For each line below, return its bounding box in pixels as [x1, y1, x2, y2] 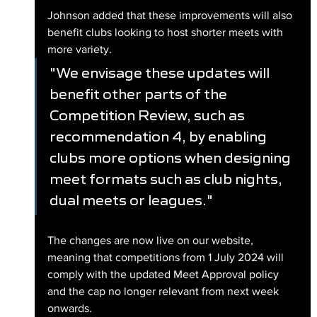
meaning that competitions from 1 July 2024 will [47, 251, 287, 264]
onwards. [47, 302, 92, 315]
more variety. [47, 43, 112, 56]
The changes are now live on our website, [47, 234, 256, 247]
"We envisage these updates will [49, 64, 272, 82]
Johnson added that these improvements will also [47, 9, 295, 22]
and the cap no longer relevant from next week [47, 285, 282, 298]
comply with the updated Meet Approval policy [47, 268, 282, 281]
